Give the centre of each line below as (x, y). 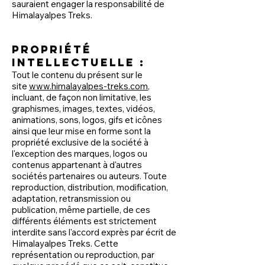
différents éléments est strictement (84, 221)
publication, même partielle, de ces (81, 210)
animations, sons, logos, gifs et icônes (87, 120)
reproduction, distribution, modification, (90, 187)
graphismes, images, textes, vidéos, (83, 109)
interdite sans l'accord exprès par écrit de (94, 232)
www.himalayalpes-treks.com (88, 86)
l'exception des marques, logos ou (80, 153)
